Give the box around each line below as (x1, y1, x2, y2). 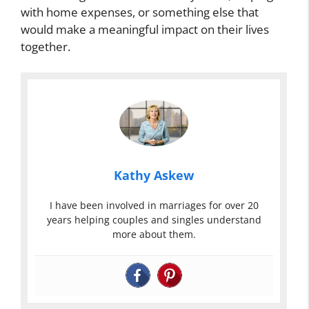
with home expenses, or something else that (21, 3, 259, 20)
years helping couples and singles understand (46, 212, 261, 226)
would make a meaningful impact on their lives (21, 21, 269, 37)
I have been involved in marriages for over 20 (49, 198, 259, 212)
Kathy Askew (114, 166, 194, 183)
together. (21, 38, 70, 54)
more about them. (112, 227, 196, 241)
